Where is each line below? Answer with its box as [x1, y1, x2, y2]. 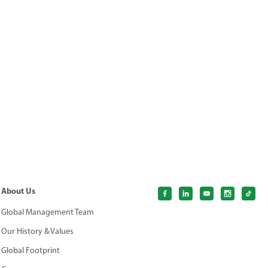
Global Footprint [1, 245, 60, 256]
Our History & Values [1, 226, 74, 237]
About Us [1, 185, 36, 197]
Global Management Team [1, 207, 95, 218]
